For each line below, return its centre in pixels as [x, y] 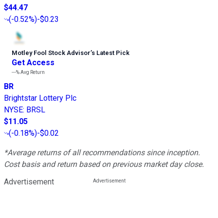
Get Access [33, 63]
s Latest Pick [110, 53]
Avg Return [32, 73]
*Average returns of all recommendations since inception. [102, 153]
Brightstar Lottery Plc [40, 98]
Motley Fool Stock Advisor [51, 53]
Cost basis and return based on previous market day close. [104, 164]
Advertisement [29, 182]
